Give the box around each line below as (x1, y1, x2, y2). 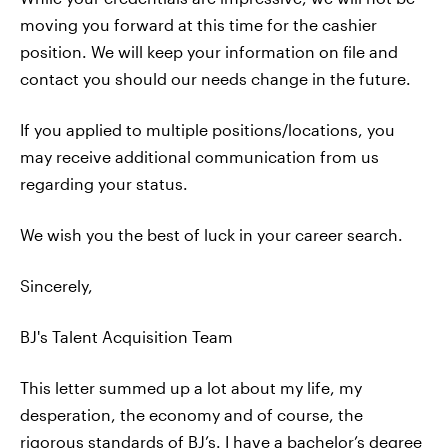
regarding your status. (20, 174, 188, 193)
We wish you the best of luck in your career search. (20, 225, 403, 244)
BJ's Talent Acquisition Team (20, 327, 233, 346)
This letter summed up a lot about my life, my (20, 378, 362, 397)
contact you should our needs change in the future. (20, 69, 411, 88)
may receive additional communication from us (20, 147, 379, 166)
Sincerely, (20, 276, 93, 295)
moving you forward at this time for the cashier (20, 15, 377, 34)
